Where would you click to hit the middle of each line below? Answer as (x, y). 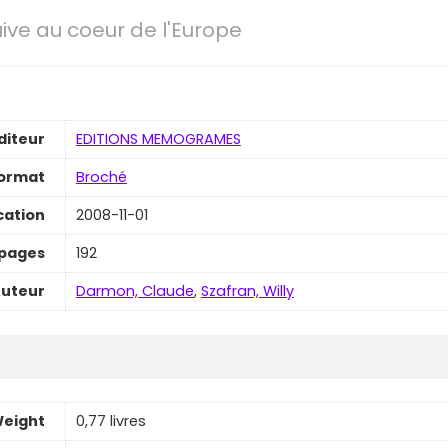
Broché (101, 177)
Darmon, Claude (134, 291)
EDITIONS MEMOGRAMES (158, 139)
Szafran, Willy (247, 291)
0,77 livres (110, 421)
